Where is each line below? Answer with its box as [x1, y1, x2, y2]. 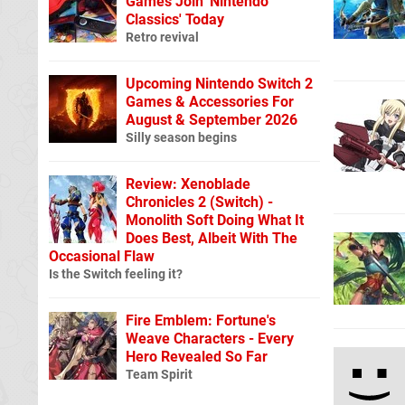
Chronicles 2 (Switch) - [126, 193, 273, 211]
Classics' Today [126, 10, 224, 28]
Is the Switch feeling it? [49, 266, 183, 282]
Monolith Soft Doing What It [126, 211, 304, 229]
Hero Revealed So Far [126, 347, 268, 365]
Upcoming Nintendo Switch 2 [126, 74, 313, 92]
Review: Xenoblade [126, 174, 250, 193]
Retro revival [126, 29, 199, 45]
